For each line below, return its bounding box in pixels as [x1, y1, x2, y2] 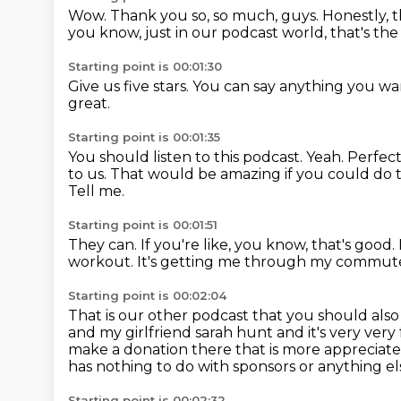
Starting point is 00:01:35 [68, 130, 220, 144]
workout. [68, 253, 137, 270]
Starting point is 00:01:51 [68, 218, 218, 232]
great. [68, 95, 110, 112]
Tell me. [68, 183, 124, 200]
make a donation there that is [68, 341, 282, 358]
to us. [68, 166, 110, 183]
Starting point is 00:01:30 [68, 59, 222, 73]
